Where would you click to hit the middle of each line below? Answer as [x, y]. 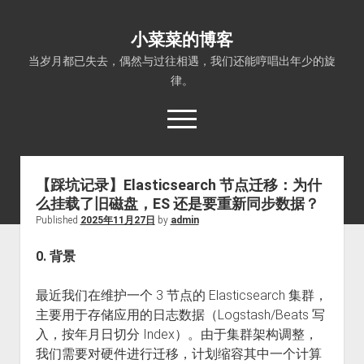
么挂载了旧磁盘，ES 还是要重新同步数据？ [177, 204]
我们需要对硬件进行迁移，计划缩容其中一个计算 [178, 354]
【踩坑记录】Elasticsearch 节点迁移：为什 [178, 185]
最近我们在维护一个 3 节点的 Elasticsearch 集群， [181, 295]
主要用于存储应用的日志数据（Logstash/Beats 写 [180, 315]
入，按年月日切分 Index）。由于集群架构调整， [176, 334]
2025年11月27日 [117, 220]
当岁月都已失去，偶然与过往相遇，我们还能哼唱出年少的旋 [182, 61]
